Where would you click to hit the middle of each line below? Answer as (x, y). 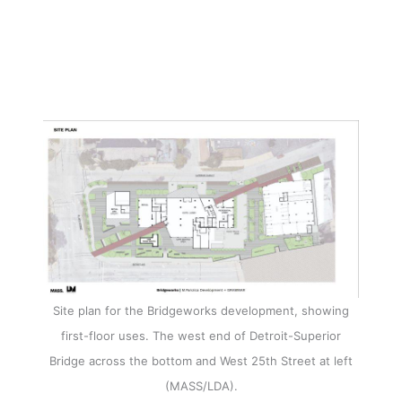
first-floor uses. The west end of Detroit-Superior (201, 335)
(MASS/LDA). (201, 385)
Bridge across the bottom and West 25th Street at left (201, 360)
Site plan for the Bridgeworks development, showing (201, 310)
